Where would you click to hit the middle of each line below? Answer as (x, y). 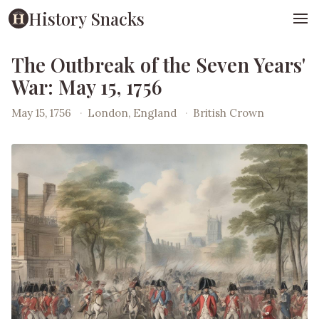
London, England (134, 113)
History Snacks (87, 18)
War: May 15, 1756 (87, 87)
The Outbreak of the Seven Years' (158, 65)
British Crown (229, 113)
